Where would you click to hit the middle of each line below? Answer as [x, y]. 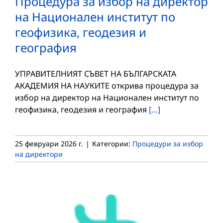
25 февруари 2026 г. [49, 143]
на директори [39, 154]
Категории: [112, 143]
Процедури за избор [168, 143]
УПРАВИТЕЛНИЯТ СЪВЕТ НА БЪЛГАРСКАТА [96, 73]
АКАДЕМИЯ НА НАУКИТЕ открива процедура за [107, 85]
